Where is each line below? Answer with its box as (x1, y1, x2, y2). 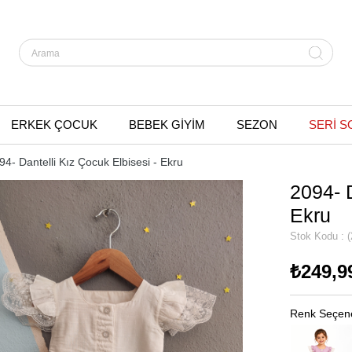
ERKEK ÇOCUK (10, 118, 97, 131)
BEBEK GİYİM (128, 118, 205, 131)
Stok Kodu (290, 230, 338, 242)
